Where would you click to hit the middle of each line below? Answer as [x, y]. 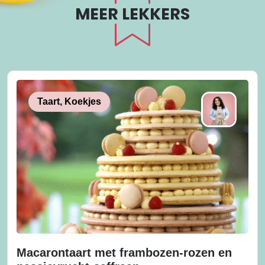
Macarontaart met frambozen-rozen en [124, 253]
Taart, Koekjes [69, 102]
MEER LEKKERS [132, 14]
